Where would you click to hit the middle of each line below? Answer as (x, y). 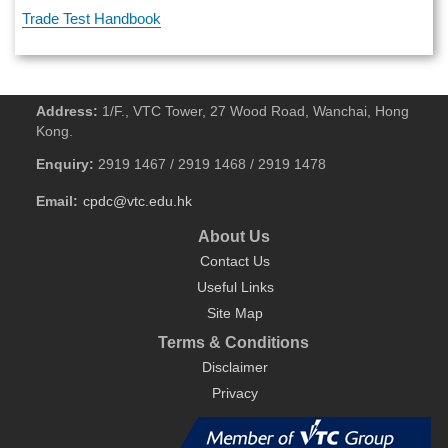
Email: (57, 202)
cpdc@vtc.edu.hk (138, 202)
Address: (67, 111)
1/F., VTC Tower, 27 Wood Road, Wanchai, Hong (254, 111)
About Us (233, 237)
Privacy (235, 393)
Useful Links (235, 288)
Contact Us (235, 262)
